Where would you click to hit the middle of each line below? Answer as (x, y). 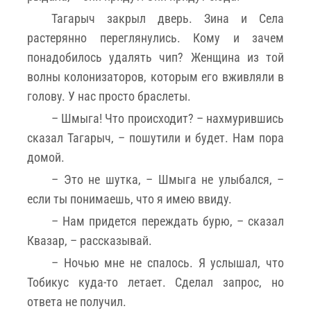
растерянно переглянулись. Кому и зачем (155, 37)
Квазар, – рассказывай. (90, 240)
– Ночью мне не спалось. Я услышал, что (168, 262)
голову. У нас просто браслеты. (109, 96)
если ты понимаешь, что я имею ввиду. (129, 199)
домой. (46, 157)
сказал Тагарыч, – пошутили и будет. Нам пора (155, 137)
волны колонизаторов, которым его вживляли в (155, 76)
